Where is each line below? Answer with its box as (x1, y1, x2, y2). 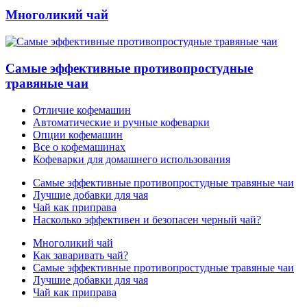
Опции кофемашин (33, 128, 123, 140)
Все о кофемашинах (33, 140, 125, 153)
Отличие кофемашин (33, 103, 131, 116)
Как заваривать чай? (33, 249, 128, 261)
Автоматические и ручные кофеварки (33, 116, 210, 128)
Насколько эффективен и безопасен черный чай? (33, 213, 261, 225)
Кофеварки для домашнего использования (33, 153, 230, 165)
